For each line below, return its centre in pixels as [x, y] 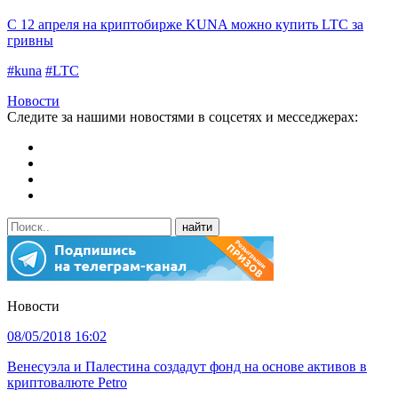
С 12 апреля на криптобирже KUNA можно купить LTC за [185, 25]
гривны [30, 41]
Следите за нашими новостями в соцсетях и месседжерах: [183, 117]
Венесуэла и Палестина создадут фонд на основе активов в [187, 367]
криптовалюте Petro [67, 383]
